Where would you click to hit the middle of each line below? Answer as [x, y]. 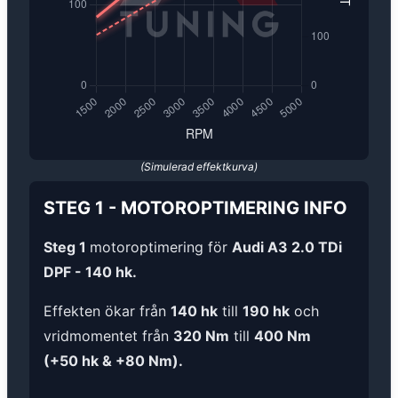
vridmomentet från [108, 336]
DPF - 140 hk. [90, 272]
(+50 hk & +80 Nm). [113, 361]
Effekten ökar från [107, 311]
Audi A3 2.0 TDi [287, 247]
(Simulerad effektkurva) [199, 167]
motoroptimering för [161, 247]
